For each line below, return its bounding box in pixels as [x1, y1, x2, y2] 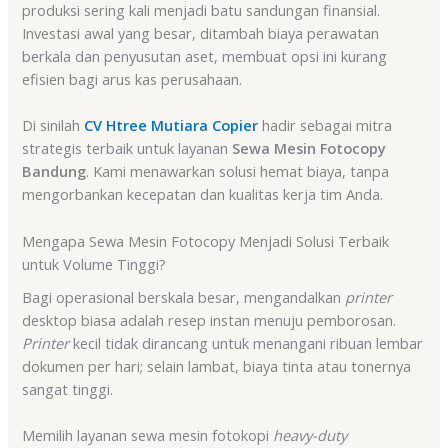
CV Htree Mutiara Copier [84, 115, 259, 136]
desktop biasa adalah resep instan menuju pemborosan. [22, 309, 397, 330]
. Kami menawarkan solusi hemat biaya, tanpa [86, 161, 390, 182]
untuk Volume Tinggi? [22, 253, 167, 274]
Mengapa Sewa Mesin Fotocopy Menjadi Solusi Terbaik [22, 230, 390, 251]
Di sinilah [22, 115, 85, 136]
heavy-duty [273, 425, 348, 446]
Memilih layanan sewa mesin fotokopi [22, 425, 274, 446]
